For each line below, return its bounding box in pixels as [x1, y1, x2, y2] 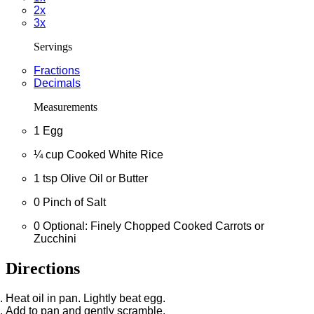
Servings [34, 40, 72, 53]
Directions [6, 259, 80, 278]
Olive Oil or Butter [60, 172, 148, 184]
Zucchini [34, 232, 76, 245]
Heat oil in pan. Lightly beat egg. [6, 292, 165, 304]
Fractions [34, 64, 80, 76]
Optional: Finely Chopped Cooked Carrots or [43, 219, 264, 232]
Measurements [34, 100, 97, 113]
